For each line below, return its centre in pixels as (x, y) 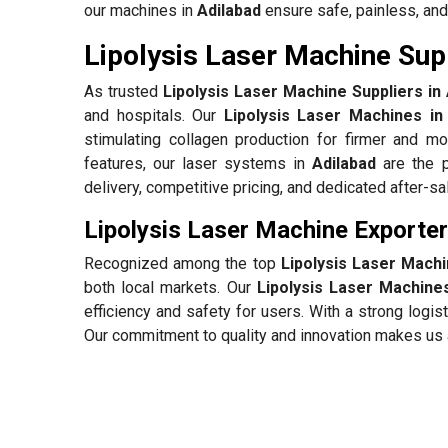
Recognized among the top (182, 264)
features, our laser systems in (198, 164)
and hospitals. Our (154, 116)
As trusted (123, 92)
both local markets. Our (170, 288)
